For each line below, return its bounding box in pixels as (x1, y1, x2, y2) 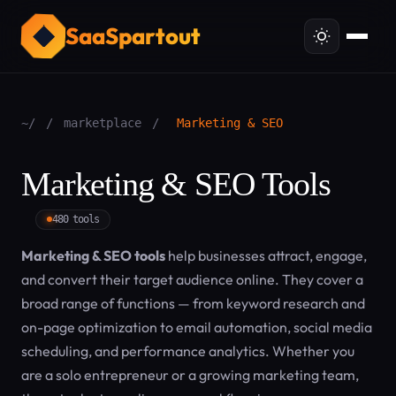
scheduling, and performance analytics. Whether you (21, 342, 354, 360)
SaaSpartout (65, 21, 201, 50)
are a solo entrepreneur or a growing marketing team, (21, 366, 359, 384)
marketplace (64, 116, 141, 130)
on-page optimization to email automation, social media (21, 318, 372, 336)
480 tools (52, 212, 99, 225)
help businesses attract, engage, (165, 247, 367, 264)
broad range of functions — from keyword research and (21, 294, 365, 312)
